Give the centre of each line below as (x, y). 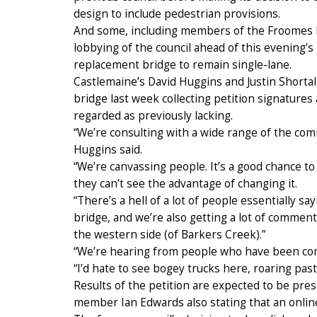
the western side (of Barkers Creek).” (169, 234)
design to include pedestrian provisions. (177, 13)
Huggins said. (108, 149)
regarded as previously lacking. (153, 115)
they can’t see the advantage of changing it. (185, 183)
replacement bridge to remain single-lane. (183, 64)
